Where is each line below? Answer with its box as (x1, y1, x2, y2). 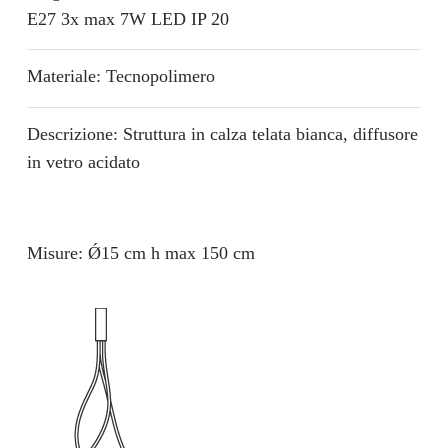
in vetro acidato (26, 151, 140, 172)
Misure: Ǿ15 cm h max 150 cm (26, 243, 255, 264)
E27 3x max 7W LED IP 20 (26, 8, 229, 29)
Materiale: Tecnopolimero (26, 66, 215, 87)
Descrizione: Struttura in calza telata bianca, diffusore (26, 123, 418, 144)
